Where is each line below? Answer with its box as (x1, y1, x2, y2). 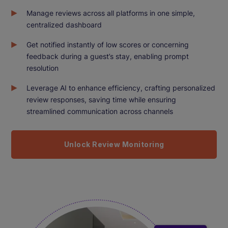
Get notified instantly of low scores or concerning (26, 40, 189, 49)
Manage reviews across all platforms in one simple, (26, 9, 195, 17)
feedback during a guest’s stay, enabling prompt (26, 52, 189, 61)
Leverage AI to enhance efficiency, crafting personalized (26, 83, 216, 92)
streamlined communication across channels (26, 107, 174, 116)
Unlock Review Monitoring (64, 140, 164, 149)
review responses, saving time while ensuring (26, 95, 177, 104)
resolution (26, 64, 59, 72)
